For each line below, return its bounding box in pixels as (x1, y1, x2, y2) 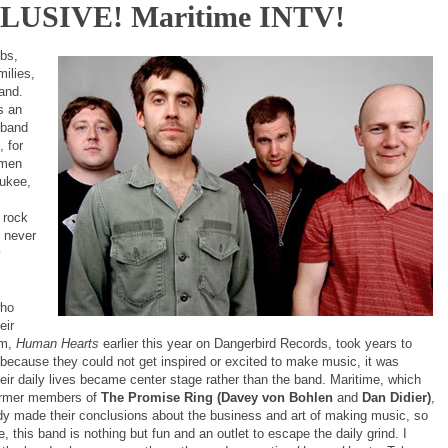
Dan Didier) (358, 389, 431, 405)
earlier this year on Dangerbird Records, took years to (99, 335, 412, 351)
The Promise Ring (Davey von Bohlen (101, 389, 337, 405)
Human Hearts (16, 335, 99, 351)
